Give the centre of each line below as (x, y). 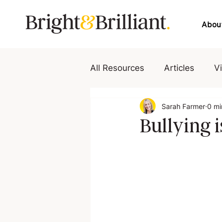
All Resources (117, 68)
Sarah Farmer (183, 106)
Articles (179, 68)
